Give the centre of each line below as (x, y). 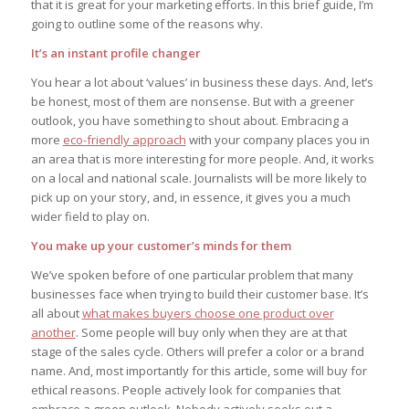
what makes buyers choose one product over (208, 313)
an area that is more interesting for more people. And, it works (202, 158)
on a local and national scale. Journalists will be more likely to (199, 178)
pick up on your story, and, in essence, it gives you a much (190, 197)
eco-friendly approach (124, 139)
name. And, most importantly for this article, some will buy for (199, 370)
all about (56, 313)
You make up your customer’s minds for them (161, 245)
